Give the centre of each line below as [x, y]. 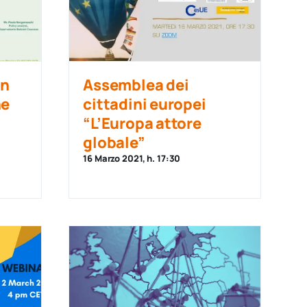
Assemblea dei [136, 85]
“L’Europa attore [142, 123]
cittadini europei [145, 104]
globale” [114, 143]
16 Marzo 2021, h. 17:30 [132, 158]
